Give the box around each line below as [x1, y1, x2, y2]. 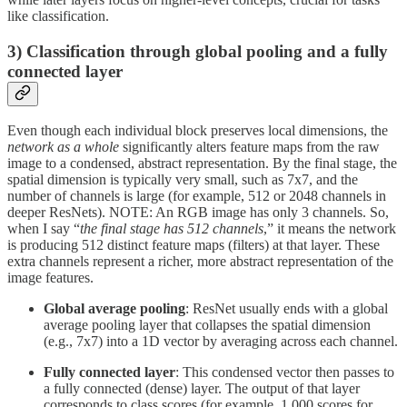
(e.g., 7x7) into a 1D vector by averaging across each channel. [44, 333, 398, 350]
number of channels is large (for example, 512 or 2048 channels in [7, 188, 386, 204]
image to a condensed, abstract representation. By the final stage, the [7, 155, 397, 172]
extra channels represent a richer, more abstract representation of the [7, 253, 393, 270]
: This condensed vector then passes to [175, 364, 394, 381]
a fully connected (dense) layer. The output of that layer [44, 381, 360, 397]
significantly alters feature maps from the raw [119, 139, 380, 155]
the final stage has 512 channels [80, 221, 263, 237]
